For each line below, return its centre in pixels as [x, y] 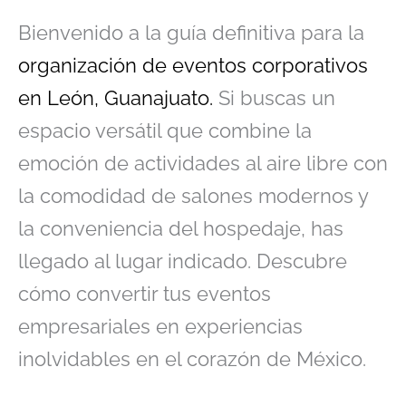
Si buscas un [274, 97]
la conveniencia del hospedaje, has [181, 228]
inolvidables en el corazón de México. [192, 358]
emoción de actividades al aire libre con [203, 163]
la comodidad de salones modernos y [193, 195]
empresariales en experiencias [160, 326]
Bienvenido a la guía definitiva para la [191, 32]
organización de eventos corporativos [193, 65]
